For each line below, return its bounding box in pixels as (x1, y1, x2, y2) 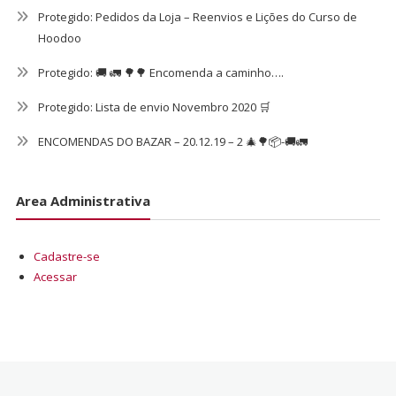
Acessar (33, 268, 77, 285)
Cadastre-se (33, 247, 100, 264)
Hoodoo (37, 30, 81, 47)
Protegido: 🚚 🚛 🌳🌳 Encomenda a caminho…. (37, 65, 284, 81)
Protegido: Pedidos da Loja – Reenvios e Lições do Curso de (37, 9, 357, 26)
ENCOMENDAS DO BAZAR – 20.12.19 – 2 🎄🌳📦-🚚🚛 (37, 133, 308, 150)
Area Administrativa (15, 191, 150, 209)
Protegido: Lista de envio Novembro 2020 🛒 (37, 99, 270, 116)
